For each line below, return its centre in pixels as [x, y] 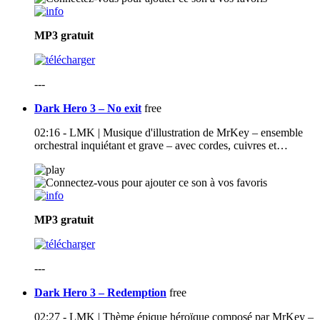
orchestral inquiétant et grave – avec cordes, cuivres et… [161, 146]
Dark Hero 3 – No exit [88, 109]
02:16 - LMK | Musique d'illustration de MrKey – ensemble [169, 133]
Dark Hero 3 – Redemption [100, 293]
